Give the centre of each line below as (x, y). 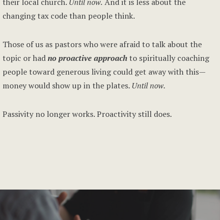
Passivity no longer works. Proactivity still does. (87, 114)
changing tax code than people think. (69, 16)
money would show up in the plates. (67, 85)
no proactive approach (87, 58)
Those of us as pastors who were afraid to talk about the (102, 44)
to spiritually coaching (168, 58)
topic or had (25, 58)
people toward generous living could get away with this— (104, 72)
